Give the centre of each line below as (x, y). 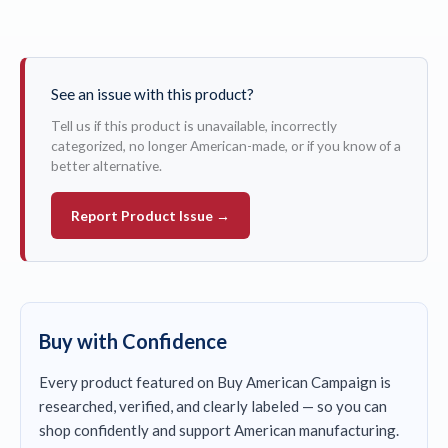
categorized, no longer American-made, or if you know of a (226, 146)
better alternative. (106, 166)
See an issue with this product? (152, 94)
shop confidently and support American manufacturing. (219, 430)
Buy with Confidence (133, 341)
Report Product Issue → (150, 216)
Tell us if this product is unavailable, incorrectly (194, 126)
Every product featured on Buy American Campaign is (215, 382)
